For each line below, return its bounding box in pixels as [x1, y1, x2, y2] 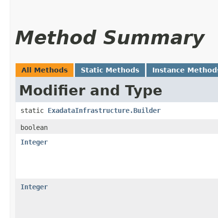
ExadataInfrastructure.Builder [48, 106, 161, 114]
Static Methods [81, 66, 139, 74]
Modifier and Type [19, 82, 163, 99]
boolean [20, 123, 48, 131]
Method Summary [15, 26, 204, 49]
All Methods [21, 66, 68, 74]
